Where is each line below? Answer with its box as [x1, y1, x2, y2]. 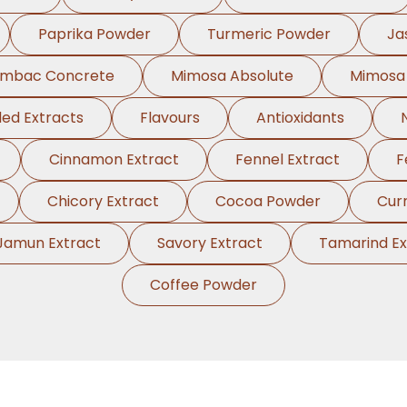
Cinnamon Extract [48, 149, 179, 170]
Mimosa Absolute [170, 65, 293, 86]
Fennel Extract [234, 149, 340, 170]
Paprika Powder [38, 24, 151, 45]
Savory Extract [156, 233, 263, 253]
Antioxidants [255, 107, 344, 128]
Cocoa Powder [215, 191, 321, 212]
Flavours [139, 107, 200, 128]
